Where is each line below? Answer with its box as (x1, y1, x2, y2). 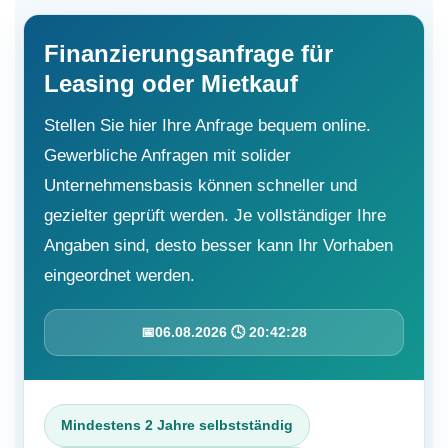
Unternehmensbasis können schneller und (44, 176, 357, 195)
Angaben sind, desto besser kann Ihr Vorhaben (44, 236, 393, 255)
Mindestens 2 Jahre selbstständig (61, 417, 293, 433)
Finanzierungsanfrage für (44, 40, 333, 67)
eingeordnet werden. (44, 266, 195, 285)
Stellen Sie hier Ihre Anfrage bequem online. (44, 116, 371, 135)
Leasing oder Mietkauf (44, 70, 298, 97)
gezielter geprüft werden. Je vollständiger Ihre (44, 206, 386, 225)
